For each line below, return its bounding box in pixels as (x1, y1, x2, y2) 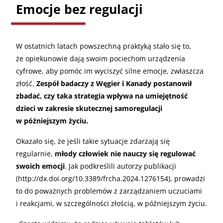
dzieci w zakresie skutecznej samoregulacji (16, 103, 162, 113)
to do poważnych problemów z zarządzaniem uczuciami (16, 186, 202, 196)
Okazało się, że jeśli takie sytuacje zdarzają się (16, 136, 170, 146)
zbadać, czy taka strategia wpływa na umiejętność (16, 91, 188, 101)
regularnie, (16, 148, 55, 158)
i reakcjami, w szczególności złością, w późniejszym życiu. (16, 198, 207, 208)
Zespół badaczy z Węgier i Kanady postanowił (36, 78, 192, 88)
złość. (16, 78, 36, 88)
